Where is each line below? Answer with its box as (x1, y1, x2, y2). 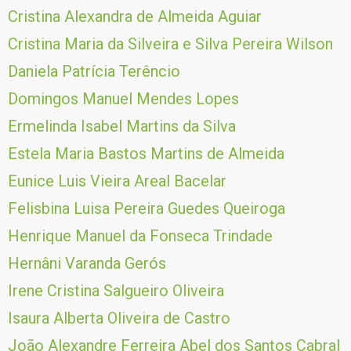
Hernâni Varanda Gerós (8, 254, 166, 273)
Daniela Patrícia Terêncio (8, 62, 180, 81)
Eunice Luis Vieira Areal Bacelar (8, 172, 226, 190)
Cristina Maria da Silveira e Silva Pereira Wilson (8, 34, 333, 53)
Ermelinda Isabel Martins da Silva (8, 117, 236, 136)
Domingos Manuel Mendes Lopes (8, 89, 239, 108)
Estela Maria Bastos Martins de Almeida (8, 144, 284, 163)
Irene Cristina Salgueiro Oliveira (8, 281, 224, 300)
